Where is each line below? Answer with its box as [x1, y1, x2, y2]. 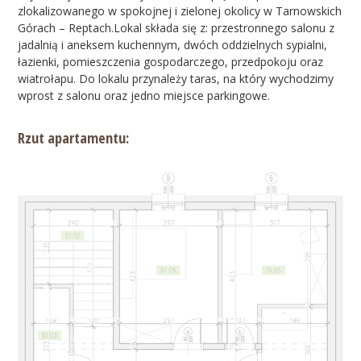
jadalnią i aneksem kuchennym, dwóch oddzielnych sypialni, [18, 37, 328, 53]
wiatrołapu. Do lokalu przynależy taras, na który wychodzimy [18, 71, 334, 87]
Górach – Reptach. [18, 20, 114, 36]
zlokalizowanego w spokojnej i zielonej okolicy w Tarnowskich [18, 3, 342, 19]
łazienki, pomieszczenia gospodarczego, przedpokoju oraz [18, 54, 324, 70]
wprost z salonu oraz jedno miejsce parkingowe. [18, 88, 271, 104]
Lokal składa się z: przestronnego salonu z [114, 20, 335, 36]
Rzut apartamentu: [18, 128, 130, 148]
